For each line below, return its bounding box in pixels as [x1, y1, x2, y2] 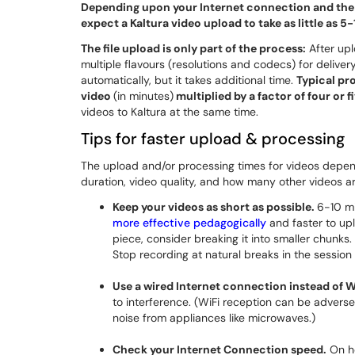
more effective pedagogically [113, 216, 266, 230]
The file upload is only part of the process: [81, 41, 306, 55]
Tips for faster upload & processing [81, 128, 345, 149]
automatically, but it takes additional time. [81, 73, 296, 87]
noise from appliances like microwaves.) [113, 311, 315, 325]
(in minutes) [113, 89, 174, 103]
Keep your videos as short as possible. [113, 200, 317, 214]
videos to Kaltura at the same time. [81, 105, 258, 119]
